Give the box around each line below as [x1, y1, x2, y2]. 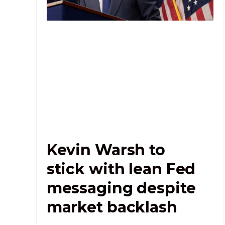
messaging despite [46, 178, 196, 197]
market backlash [46, 197, 177, 216]
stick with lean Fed [46, 159, 196, 178]
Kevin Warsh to [46, 140, 165, 159]
